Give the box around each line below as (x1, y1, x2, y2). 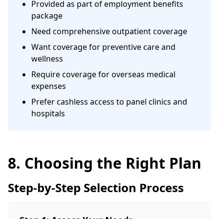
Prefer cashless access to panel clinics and (31, 96, 187, 107)
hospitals (31, 108, 65, 119)
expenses (31, 81, 66, 91)
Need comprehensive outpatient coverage (31, 26, 187, 37)
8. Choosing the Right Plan (8, 153, 201, 173)
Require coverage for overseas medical (31, 69, 175, 80)
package (31, 10, 63, 21)
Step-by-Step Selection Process (8, 179, 184, 196)
